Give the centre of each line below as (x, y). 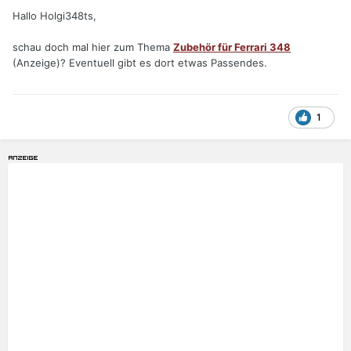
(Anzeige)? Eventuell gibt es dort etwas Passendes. (140, 63)
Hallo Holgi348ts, (54, 16)
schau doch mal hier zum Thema (93, 47)
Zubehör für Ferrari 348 (232, 47)
